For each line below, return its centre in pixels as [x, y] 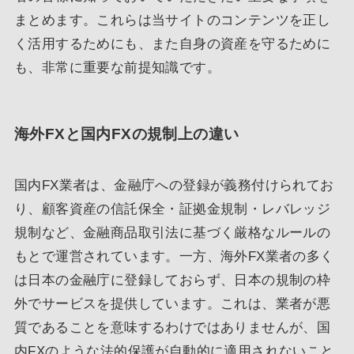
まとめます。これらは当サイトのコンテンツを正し [172, 20]
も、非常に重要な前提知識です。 [117, 67]
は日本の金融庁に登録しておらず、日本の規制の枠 [172, 281]
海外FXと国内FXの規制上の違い [126, 134]
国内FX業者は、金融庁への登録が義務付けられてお [174, 186]
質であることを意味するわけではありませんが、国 [172, 328]
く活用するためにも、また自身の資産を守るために [172, 43]
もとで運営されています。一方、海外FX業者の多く [174, 257]
